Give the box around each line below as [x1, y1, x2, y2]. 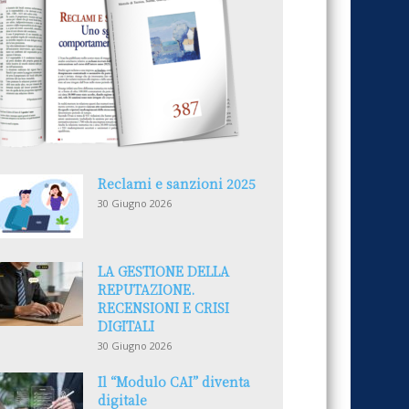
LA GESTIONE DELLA [98, 262, 229, 280]
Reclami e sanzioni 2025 [98, 174, 256, 193]
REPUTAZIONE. [98, 280, 194, 299]
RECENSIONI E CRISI [98, 299, 229, 317]
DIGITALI [98, 317, 154, 335]
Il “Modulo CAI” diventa [98, 372, 250, 391]
